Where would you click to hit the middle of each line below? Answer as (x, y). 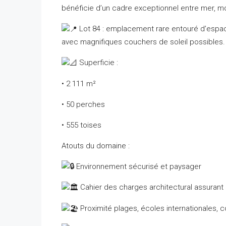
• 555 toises (81, 125)
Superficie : (98, 63)
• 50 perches (83, 104)
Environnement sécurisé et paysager (138, 166)
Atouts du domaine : (96, 146)
